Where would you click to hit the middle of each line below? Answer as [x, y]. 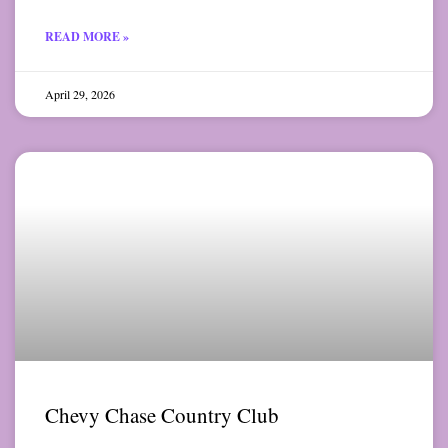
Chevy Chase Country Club [162, 415]
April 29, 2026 [80, 94]
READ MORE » [87, 37]
